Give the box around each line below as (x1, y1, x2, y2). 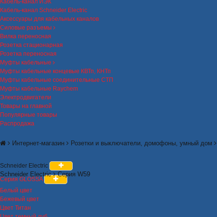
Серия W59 (58, 170, 90, 178)
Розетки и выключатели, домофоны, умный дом (71, 139, 212, 147)
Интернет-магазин (12, 139, 64, 147)
